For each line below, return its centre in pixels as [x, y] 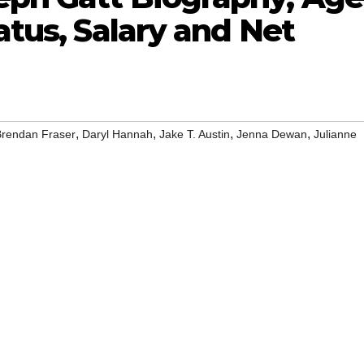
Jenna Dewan [272, 134]
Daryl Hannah [117, 134]
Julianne [335, 134]
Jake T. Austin [195, 134]
